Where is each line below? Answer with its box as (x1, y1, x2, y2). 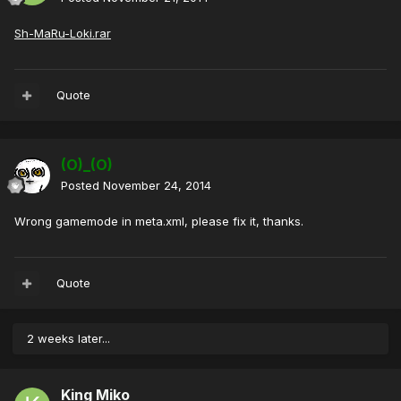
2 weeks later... (27, 331, 110, 346)
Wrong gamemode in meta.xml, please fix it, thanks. (14, 214, 303, 229)
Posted (61, 178, 103, 193)
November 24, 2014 (103, 178, 211, 193)
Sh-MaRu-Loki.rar (14, 26, 111, 41)
